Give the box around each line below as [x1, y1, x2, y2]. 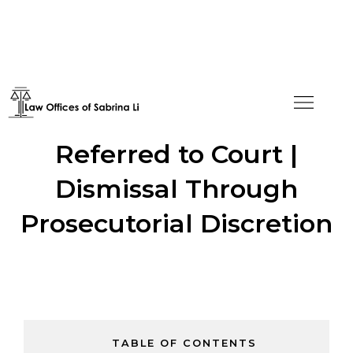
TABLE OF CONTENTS [112, 337, 257, 349]
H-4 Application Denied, [20, 104, 333, 135]
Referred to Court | [55, 139, 298, 169]
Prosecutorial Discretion [20, 208, 333, 239]
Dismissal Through [55, 173, 298, 204]
